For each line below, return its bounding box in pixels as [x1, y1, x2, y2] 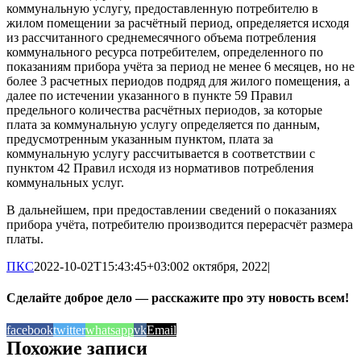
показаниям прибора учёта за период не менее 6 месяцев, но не [6, 60, 355, 73]
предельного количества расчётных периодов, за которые [6, 103, 322, 117]
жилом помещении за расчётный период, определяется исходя [6, 16, 349, 30]
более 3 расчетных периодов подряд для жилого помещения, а [6, 74, 350, 88]
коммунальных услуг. [6, 176, 124, 189]
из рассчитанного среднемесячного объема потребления [6, 31, 316, 44]
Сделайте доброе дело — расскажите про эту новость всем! [6, 291, 349, 305]
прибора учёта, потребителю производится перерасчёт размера [6, 218, 353, 231]
